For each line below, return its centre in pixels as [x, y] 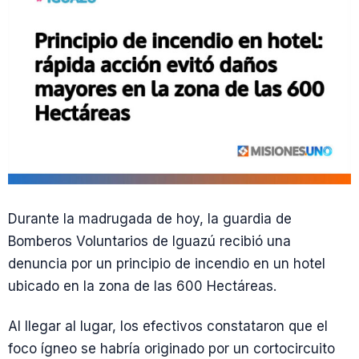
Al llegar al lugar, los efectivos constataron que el [168, 326]
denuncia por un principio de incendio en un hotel [167, 264]
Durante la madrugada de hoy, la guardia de [150, 219]
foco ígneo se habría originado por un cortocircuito [171, 348]
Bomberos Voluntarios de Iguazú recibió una [149, 242]
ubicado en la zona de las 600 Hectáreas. [142, 286]
